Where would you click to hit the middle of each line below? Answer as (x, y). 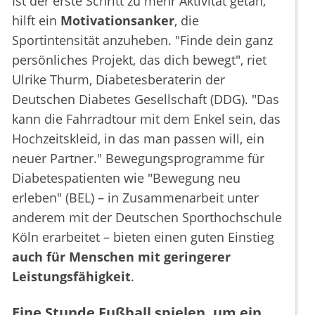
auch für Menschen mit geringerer (121, 256)
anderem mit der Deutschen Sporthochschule (147, 217)
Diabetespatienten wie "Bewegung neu (126, 178)
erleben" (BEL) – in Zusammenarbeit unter (135, 197)
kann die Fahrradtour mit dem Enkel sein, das (146, 118)
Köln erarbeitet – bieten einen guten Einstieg (143, 237)
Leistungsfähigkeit (71, 276)
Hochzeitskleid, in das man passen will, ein (138, 138)
